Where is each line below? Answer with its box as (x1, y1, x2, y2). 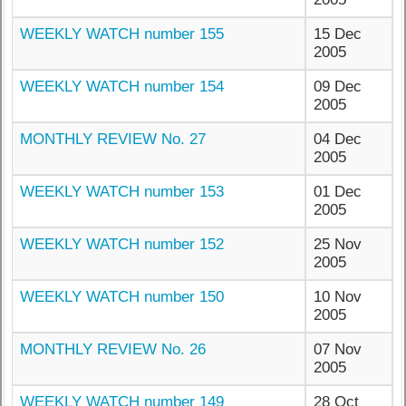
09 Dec (314, 78, 362, 96)
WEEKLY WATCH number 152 (20, 236, 225, 254)
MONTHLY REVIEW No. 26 (20, 341, 207, 359)
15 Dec (314, 25, 362, 43)
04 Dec (314, 130, 362, 149)
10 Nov (314, 288, 362, 306)
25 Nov (314, 236, 362, 254)
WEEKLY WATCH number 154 (20, 78, 225, 96)
